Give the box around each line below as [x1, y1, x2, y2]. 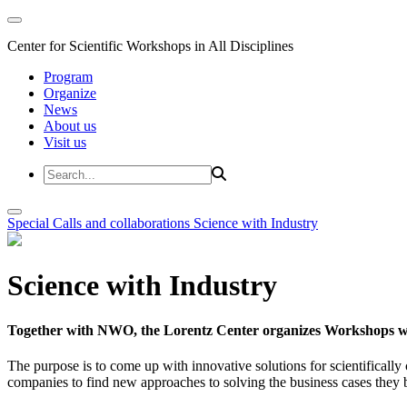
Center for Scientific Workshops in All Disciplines [7, 38, 293, 54]
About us [44, 118, 96, 134]
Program [44, 69, 93, 84]
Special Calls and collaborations [7, 215, 194, 231]
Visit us [44, 134, 86, 150]
